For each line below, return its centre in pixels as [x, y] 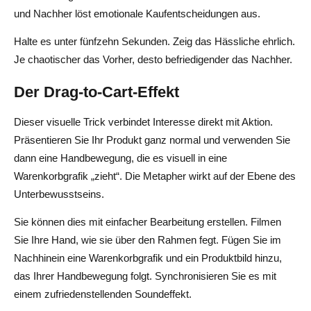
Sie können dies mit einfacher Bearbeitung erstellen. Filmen [148, 221]
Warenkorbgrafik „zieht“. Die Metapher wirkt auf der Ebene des [155, 176]
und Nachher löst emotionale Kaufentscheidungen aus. [137, 13]
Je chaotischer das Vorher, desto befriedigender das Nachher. [153, 59]
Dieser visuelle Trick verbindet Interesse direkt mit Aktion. [143, 121]
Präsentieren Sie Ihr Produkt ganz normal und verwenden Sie [152, 140]
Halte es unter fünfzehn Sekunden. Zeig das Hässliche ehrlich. [154, 41]
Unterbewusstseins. [59, 194]
